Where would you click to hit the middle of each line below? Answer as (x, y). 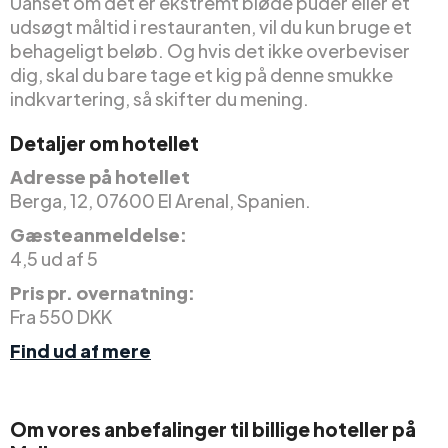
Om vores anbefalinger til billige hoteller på (213, 429)
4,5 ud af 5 (54, 259)
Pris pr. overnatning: (102, 293)
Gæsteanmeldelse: (98, 235)
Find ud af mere (80, 351)
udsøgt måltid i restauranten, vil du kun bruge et (211, 27)
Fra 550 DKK (61, 317)
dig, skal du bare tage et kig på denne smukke (201, 75)
